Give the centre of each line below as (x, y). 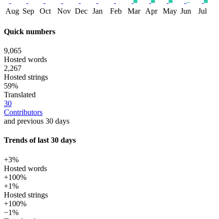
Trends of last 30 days (40, 140)
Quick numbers (30, 31)
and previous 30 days (37, 121)
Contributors (23, 112)
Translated (20, 95)
